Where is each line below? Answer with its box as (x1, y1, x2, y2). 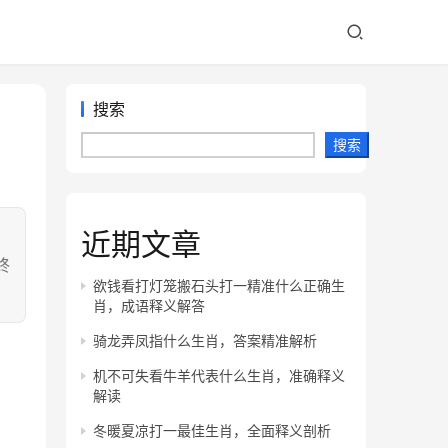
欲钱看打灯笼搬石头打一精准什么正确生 (93, 277, 345, 294)
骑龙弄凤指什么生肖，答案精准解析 (93, 332, 317, 349)
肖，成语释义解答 (93, 297, 205, 314)
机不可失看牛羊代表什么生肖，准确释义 (93, 367, 345, 384)
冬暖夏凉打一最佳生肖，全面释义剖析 (93, 422, 331, 439)
